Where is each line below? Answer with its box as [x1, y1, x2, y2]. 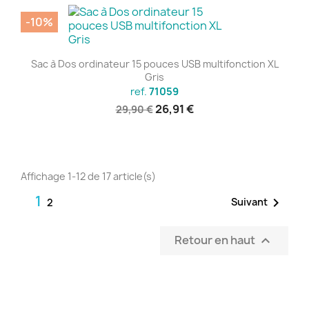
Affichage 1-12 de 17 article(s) [21, 170, 156, 183]
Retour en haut [175, 232, 257, 248]
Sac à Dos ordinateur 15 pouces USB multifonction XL [30, 57, 279, 70]
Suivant [231, 195, 268, 209]
